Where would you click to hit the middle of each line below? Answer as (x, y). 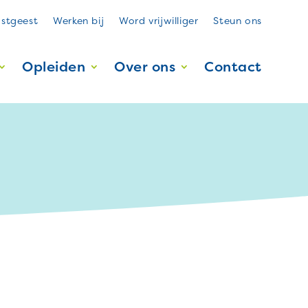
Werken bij (79, 20)
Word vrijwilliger (159, 20)
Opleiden (54, 66)
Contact (233, 66)
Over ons (145, 66)
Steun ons (238, 20)
